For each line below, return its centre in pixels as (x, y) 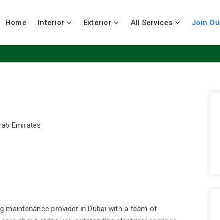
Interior (52, 23)
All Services (151, 23)
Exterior (98, 23)
